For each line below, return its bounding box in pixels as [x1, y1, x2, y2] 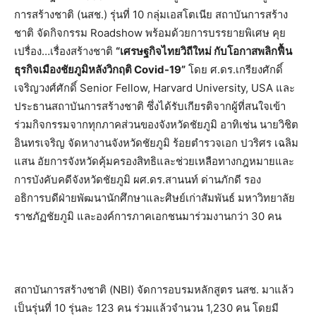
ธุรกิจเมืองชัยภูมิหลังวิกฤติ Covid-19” [14, 63, 186, 76]
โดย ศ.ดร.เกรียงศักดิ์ [186, 63, 283, 76]
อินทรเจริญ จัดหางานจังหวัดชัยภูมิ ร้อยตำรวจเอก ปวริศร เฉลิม [14, 136, 298, 150]
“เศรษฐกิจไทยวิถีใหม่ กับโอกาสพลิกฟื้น [116, 44, 292, 58]
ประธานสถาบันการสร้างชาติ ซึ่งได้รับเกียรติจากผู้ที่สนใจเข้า [14, 99, 286, 113]
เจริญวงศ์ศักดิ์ [14, 81, 80, 95]
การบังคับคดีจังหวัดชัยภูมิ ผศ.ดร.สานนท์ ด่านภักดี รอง [14, 173, 261, 186]
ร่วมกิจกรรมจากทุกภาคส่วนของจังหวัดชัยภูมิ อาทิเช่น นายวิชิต [14, 118, 298, 131]
